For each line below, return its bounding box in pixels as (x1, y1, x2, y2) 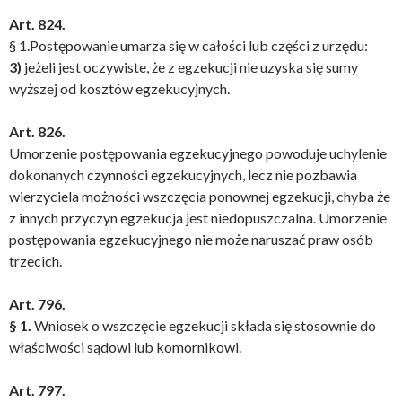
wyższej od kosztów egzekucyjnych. (9, 80, 230, 97)
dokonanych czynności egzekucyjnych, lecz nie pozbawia (9, 166, 357, 183)
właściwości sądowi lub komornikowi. (9, 338, 241, 355)
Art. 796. (9, 295, 66, 312)
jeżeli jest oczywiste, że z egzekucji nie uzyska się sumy (22, 58, 358, 75)
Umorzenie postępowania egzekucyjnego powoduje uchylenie (9, 144, 387, 162)
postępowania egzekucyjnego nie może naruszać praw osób (9, 231, 373, 248)
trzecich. (9, 252, 62, 269)
